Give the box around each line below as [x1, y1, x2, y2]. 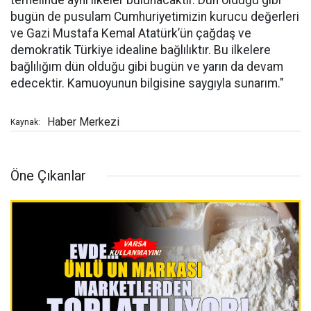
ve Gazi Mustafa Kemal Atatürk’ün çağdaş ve [10, 26, 251, 41]
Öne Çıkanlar [10, 167, 86, 185]
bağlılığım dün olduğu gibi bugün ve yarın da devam [10, 60, 283, 74]
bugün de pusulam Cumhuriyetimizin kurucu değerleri [10, 10, 299, 24]
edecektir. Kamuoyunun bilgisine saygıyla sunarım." [10, 76, 284, 91]
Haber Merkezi [47, 115, 119, 129]
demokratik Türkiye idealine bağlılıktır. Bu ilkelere [10, 43, 271, 58]
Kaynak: [10, 117, 40, 128]
